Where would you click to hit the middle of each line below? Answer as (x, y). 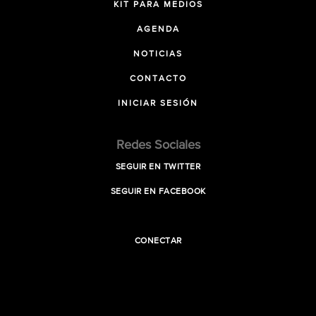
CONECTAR (158, 241)
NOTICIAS (158, 54)
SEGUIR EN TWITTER (158, 167)
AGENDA (158, 30)
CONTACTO (158, 79)
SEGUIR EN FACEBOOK (158, 192)
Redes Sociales (158, 145)
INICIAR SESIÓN (158, 104)
